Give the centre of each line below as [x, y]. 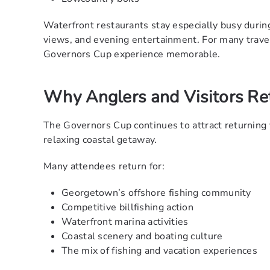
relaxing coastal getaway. [100, 140]
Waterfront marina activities [125, 222]
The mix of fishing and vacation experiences [159, 251]
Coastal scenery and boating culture [142, 237]
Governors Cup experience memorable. [132, 55]
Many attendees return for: [104, 167]
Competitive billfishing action [127, 208]
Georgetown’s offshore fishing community [156, 193]
